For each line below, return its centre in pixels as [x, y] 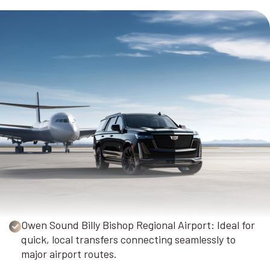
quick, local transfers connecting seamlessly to [128, 240]
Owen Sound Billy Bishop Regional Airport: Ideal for [138, 225]
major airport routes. [69, 254]
